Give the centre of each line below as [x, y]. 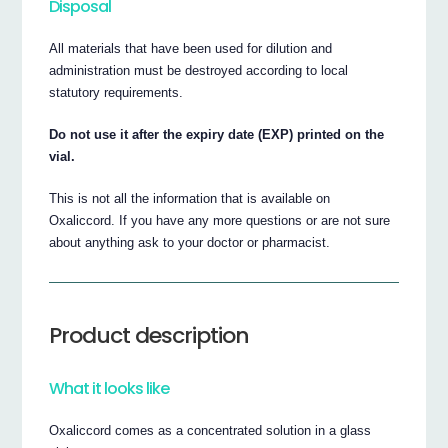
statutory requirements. [116, 92]
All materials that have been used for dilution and [191, 48]
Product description [149, 336]
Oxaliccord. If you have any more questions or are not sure [220, 220]
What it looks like [109, 389]
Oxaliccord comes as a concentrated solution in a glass [210, 430]
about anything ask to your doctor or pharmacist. [190, 242]
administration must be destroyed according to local [199, 70]
